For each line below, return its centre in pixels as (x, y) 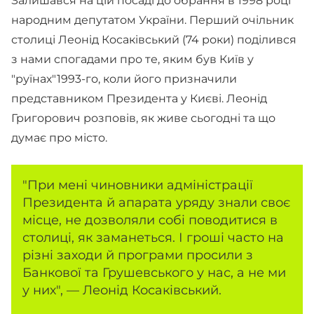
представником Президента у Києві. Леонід (139, 98)
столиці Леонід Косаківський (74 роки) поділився (154, 40)
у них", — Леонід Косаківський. (122, 290)
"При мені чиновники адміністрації (138, 185)
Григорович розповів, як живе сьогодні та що (143, 118)
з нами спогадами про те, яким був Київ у (132, 59)
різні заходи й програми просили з (138, 255)
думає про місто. (59, 138)
